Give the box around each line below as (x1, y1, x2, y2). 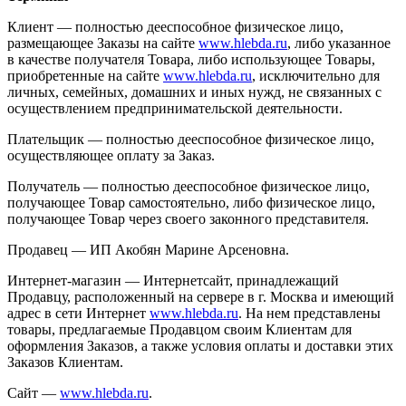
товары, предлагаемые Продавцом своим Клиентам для (7, 321, 352, 337)
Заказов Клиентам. (7, 353, 123, 370)
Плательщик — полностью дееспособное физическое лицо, (7, 130, 374, 147)
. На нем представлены (238, 304, 381, 321)
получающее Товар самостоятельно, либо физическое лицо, (7, 194, 375, 210)
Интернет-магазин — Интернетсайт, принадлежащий (7, 272, 339, 288)
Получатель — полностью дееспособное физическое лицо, (7, 178, 370, 194)
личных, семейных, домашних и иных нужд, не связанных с (7, 83, 382, 100)
